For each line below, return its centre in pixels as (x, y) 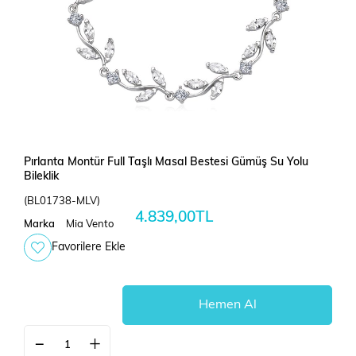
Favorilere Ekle (89, 248)
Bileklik (41, 177)
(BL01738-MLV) (62, 202)
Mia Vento (90, 225)
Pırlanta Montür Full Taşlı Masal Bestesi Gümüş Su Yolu (166, 163)
